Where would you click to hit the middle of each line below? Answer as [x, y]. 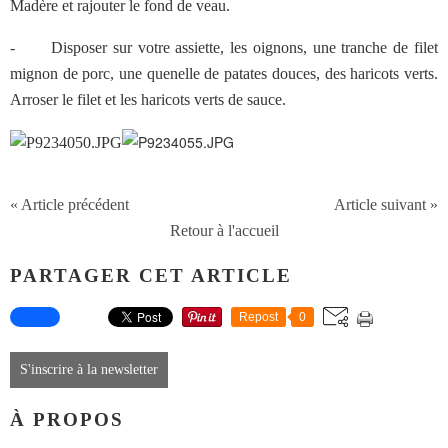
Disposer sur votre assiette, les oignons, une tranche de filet [242, 47]
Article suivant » [386, 204]
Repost [258, 317]
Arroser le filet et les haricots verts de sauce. [148, 99]
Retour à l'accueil [224, 230]
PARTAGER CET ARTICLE [151, 275]
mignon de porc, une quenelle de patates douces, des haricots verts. [224, 73]
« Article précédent [69, 204]
